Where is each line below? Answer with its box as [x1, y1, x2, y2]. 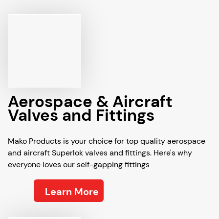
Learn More [45, 185, 99, 198]
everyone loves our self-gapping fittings [8, 159, 150, 170]
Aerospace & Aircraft [8, 91, 173, 112]
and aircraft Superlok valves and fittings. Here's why [8, 148, 192, 158]
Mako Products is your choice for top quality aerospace [8, 136, 205, 146]
